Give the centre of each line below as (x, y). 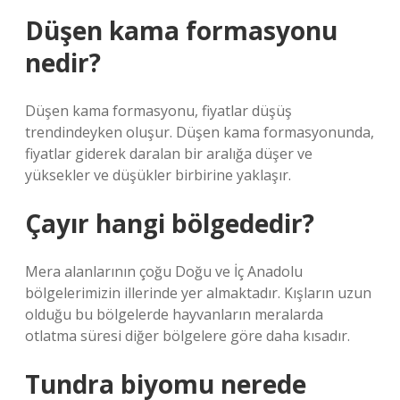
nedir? (63, 62)
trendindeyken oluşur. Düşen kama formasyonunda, (200, 132)
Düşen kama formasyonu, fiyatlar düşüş (158, 111)
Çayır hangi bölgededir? (170, 223)
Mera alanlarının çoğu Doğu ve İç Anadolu (164, 271)
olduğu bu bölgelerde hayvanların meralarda (174, 314)
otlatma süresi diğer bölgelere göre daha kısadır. (187, 336)
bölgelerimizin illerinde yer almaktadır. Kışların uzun (198, 293)
